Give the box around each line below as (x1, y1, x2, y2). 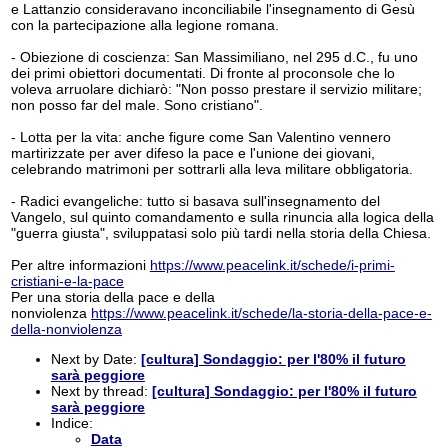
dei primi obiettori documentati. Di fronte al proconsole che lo (10, 64, 395, 81)
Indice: (50, 414, 93, 431)
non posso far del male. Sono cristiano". (10, 96, 263, 113)
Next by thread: (50, 382, 152, 399)
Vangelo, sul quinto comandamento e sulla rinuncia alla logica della (10, 208, 434, 225)
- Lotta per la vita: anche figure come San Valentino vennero (10, 128, 391, 145)
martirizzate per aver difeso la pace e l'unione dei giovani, (10, 144, 375, 161)
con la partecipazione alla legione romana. (10, 16, 279, 33)
